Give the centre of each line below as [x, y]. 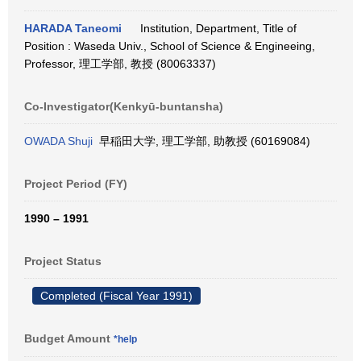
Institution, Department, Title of [215, 28]
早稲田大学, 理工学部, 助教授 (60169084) [201, 141]
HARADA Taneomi [73, 28]
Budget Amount [69, 338]
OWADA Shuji [58, 141]
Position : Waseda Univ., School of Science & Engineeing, [170, 46]
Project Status [63, 261]
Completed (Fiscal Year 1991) [116, 296]
